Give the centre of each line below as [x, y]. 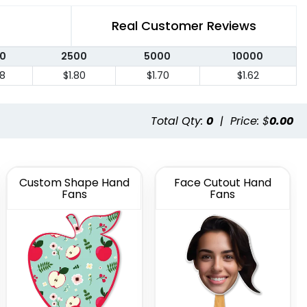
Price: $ [250, 121]
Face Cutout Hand [222, 182]
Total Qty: [179, 121]
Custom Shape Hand [74, 182]
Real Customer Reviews [184, 26]
